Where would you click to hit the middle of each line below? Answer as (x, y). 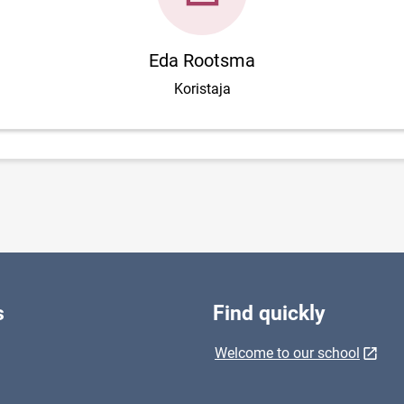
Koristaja (202, 89)
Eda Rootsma (202, 60)
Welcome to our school (287, 353)
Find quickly (269, 313)
